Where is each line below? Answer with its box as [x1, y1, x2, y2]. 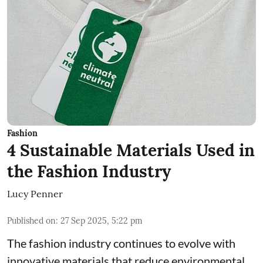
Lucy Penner [7, 188, 63, 200]
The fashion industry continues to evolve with [7, 236, 235, 251]
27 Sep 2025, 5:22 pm [60, 215, 143, 227]
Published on [7, 215, 56, 227]
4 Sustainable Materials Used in [7, 140, 255, 161]
